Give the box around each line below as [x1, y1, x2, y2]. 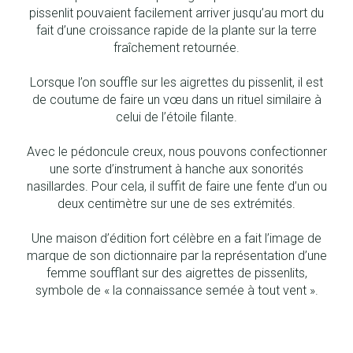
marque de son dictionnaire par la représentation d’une [26, 247, 327, 263]
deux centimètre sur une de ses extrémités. [58, 195, 295, 211]
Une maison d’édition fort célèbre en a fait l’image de [32, 230, 321, 246]
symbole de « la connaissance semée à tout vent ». [35, 282, 318, 298]
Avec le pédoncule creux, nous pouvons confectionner [26, 143, 327, 159]
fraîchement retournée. [113, 39, 240, 55]
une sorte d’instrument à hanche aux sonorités [50, 161, 303, 176]
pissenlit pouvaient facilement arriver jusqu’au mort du [29, 5, 324, 20]
